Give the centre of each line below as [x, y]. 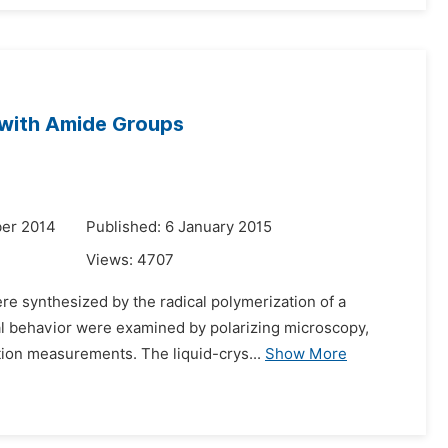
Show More [306, 354]
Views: [111, 260]
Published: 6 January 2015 [179, 227]
